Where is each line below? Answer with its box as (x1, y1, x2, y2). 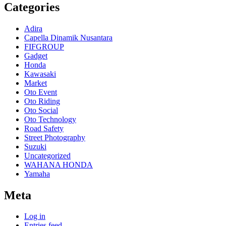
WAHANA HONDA (24, 160, 93, 169)
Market (24, 78, 47, 87)
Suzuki (24, 142, 46, 151)
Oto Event (24, 87, 57, 96)
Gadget (24, 51, 47, 60)
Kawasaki (24, 69, 56, 78)
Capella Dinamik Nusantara (24, 33, 112, 42)
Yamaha (24, 169, 50, 178)
